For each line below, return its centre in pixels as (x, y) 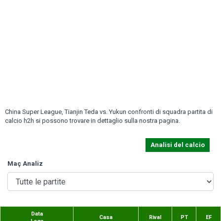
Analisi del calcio (178, 145)
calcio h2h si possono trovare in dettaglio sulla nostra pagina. (92, 121)
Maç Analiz (25, 164)
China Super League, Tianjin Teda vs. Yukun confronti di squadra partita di (109, 112)
